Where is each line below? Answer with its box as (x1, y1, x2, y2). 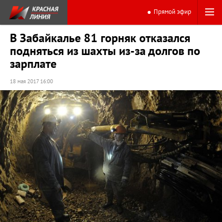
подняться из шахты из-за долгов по (10, 44, 200, 58)
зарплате (10, 57, 56, 71)
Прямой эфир (154, 8, 191, 16)
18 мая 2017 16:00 (10, 78, 53, 85)
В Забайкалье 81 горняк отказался (10, 31, 190, 46)
